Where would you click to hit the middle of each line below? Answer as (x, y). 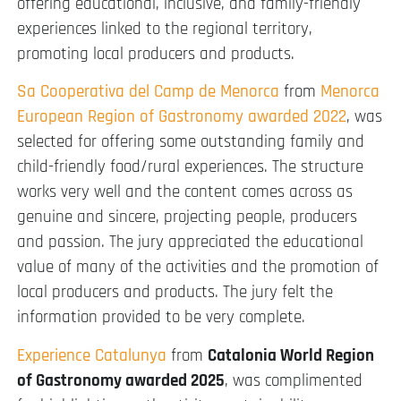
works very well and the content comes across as (185, 192)
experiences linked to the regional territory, (165, 29)
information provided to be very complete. (161, 318)
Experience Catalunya (92, 355)
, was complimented (294, 380)
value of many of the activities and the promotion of (198, 268)
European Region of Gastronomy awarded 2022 (182, 117)
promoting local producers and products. (156, 54)
